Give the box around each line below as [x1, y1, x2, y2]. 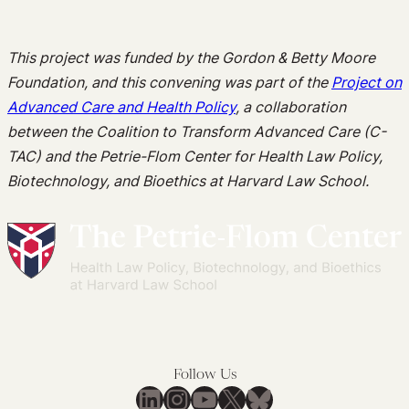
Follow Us [173, 368, 236, 383]
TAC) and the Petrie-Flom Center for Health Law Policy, [7, 146, 383, 165]
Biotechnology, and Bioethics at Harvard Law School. [7, 171, 369, 190]
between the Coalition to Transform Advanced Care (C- [7, 121, 386, 141]
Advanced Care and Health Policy [7, 97, 236, 116]
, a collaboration [236, 97, 346, 116]
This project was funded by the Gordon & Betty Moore [7, 47, 375, 67]
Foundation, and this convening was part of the [7, 72, 331, 91]
